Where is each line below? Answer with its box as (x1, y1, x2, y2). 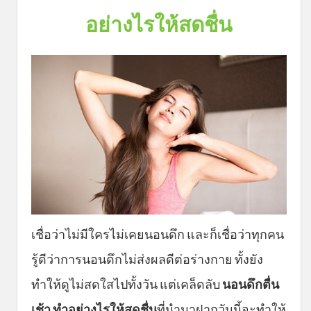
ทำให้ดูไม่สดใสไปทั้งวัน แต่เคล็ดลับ (31, 276, 222, 292)
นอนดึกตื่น (222, 276, 279, 292)
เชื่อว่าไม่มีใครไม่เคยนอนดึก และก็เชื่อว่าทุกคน (31, 226, 284, 242)
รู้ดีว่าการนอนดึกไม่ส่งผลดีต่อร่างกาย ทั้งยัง (31, 251, 263, 267)
